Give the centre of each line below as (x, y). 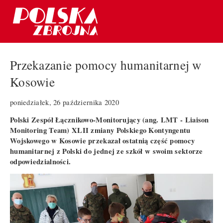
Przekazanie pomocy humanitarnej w (106, 65)
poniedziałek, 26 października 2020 (64, 102)
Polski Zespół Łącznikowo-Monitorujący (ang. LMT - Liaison (110, 119)
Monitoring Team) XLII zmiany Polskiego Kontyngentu (100, 130)
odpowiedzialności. (41, 161)
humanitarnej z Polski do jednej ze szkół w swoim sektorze (107, 151)
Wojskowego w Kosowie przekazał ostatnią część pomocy (103, 140)
